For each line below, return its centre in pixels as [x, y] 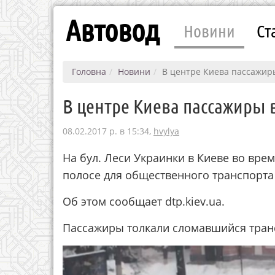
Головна [89, 72]
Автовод [112, 29]
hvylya [166, 131]
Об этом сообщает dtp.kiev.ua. [144, 201]
